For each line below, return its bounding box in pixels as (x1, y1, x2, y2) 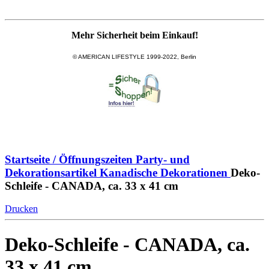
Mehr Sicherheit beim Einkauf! (71, 29, 198, 40)
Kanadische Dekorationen (100, 166, 228, 179)
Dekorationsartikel (5, 166, 97, 179)
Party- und (136, 153, 190, 166)
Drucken (5, 204, 38, 214)
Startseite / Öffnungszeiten (5, 153, 133, 166)
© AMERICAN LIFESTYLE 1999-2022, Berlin (73, 53, 196, 60)
